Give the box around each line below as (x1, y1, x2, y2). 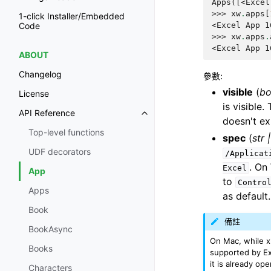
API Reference (19, 108, 75, 119)
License (19, 88, 49, 99)
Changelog (19, 69, 62, 80)
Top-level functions (28, 127, 104, 138)
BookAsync (28, 224, 73, 235)
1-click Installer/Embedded (19, 11, 125, 22)
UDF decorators (28, 146, 91, 157)
